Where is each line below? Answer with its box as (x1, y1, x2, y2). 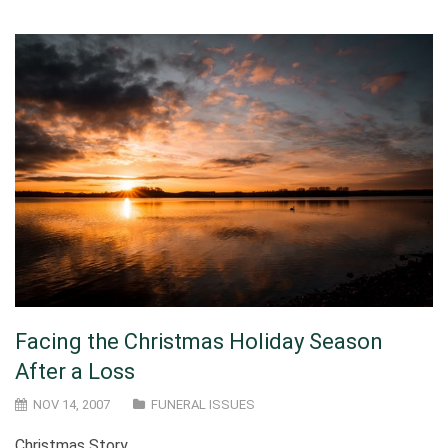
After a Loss (15, 358, 135, 384)
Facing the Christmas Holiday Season (15, 328, 383, 354)
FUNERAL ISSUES (151, 396, 255, 412)
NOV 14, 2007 (30, 396, 110, 412)
